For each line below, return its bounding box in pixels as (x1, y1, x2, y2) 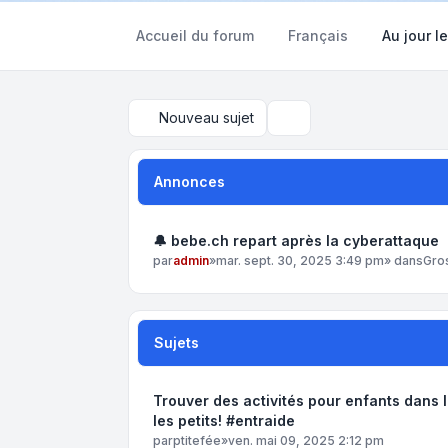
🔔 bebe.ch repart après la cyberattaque (153, 231, 439, 249)
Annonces (154, 173, 225, 190)
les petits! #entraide (153, 412, 295, 430)
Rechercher (279, 117, 357, 135)
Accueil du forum (136, 27, 254, 44)
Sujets (154, 334, 199, 352)
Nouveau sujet (159, 109, 254, 126)
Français (288, 27, 348, 44)
